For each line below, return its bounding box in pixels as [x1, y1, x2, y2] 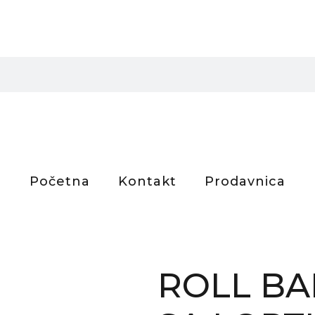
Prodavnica [205, 174, 285, 189]
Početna [30, 174, 90, 189]
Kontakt [118, 174, 176, 189]
